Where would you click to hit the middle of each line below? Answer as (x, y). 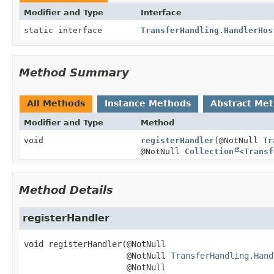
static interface (65, 30)
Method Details (66, 190)
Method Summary (74, 72)
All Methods (56, 103)
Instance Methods (148, 103)
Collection (209, 151)
